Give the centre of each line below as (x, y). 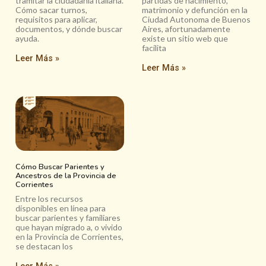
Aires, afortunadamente (186, 29)
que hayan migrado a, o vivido (69, 227)
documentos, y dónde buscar (69, 29)
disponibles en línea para (61, 208)
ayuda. (27, 39)
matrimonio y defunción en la (195, 10)
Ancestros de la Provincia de (66, 175)
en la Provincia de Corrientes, (69, 236)
